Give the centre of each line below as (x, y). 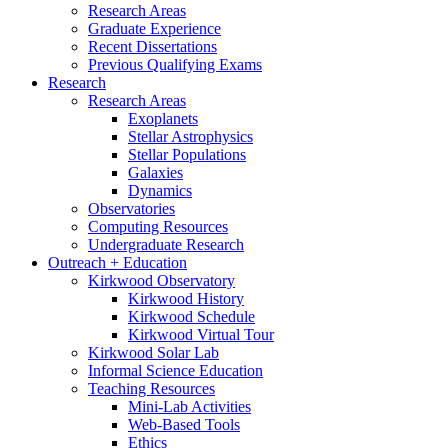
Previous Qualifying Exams (175, 65)
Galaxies (155, 173)
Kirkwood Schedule (191, 317)
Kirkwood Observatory (161, 281)
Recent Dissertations (152, 47)
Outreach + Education (117, 263)
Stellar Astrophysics (190, 137)
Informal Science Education (175, 371)
